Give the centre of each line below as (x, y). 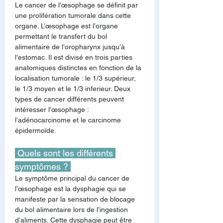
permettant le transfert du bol (62, 36)
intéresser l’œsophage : (53, 110)
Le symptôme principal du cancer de (73, 178)
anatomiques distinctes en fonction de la (79, 68)
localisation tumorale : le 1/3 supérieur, (76, 78)
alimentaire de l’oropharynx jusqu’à (71, 47)
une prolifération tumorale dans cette (74, 15)
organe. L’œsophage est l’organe (67, 26)
